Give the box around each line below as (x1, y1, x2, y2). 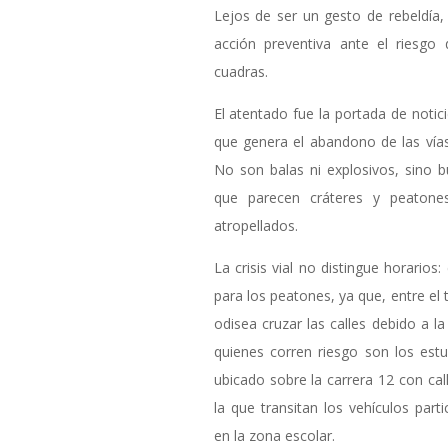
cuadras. (213, 62, 268, 82)
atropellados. (213, 216, 298, 236)
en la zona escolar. (213, 426, 335, 446)
